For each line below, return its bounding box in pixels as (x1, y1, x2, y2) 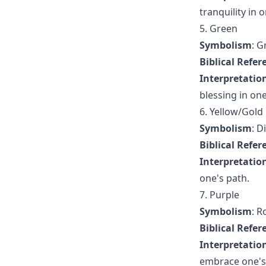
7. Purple (199, 188, 239, 201)
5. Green (199, 22, 237, 35)
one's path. (199, 172, 249, 185)
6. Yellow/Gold (199, 105, 263, 118)
